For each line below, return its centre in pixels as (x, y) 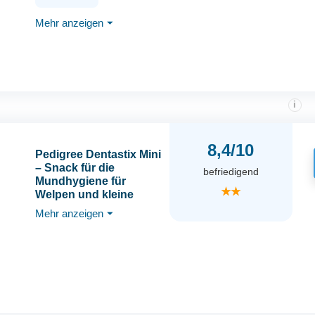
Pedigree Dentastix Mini (98, 155)
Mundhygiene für (80, 181)
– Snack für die (75, 168)
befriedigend (231, 172)
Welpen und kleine (84, 195)
